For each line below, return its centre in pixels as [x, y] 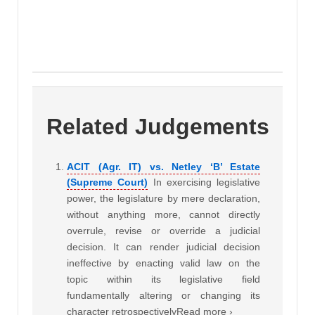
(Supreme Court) [108, 182]
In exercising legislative [206, 182]
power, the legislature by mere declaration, [163, 199]
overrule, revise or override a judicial [163, 231]
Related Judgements [157, 127]
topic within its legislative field [163, 279]
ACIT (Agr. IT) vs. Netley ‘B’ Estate [163, 167]
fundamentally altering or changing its [163, 296]
